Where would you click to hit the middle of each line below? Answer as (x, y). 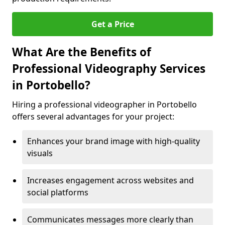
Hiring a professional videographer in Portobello (104, 104)
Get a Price (113, 24)
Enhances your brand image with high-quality (114, 141)
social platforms (58, 192)
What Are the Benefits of (82, 52)
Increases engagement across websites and (110, 180)
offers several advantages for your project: (93, 117)
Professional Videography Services (109, 69)
